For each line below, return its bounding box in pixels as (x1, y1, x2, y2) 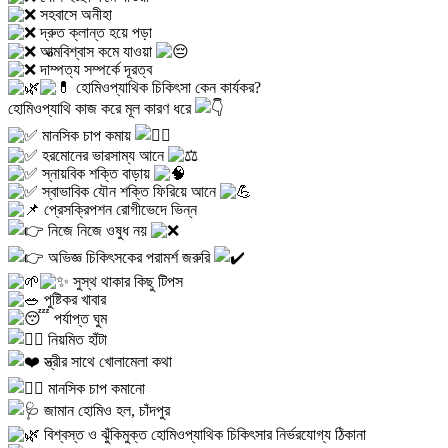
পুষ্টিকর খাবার (40, 291, 106, 309)
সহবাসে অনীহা (36, 6, 112, 24)
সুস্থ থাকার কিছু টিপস (69, 273, 183, 291)
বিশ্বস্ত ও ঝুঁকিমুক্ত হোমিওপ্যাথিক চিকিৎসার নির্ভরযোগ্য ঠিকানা (40, 426, 366, 444)
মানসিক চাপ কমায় (38, 127, 135, 145)
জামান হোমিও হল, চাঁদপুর (40, 402, 170, 420)
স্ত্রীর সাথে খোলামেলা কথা (40, 353, 172, 371)
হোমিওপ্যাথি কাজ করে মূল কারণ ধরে (8, 100, 195, 118)
